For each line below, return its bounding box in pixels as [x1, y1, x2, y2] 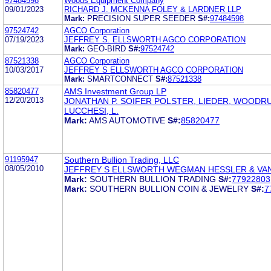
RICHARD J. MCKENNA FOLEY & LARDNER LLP [64, 4, 241, 14]
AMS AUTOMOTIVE [89, 115, 165, 125]
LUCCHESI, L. [64, 105, 119, 116]
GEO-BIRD [87, 44, 126, 53]
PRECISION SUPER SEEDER [87, 13, 195, 23]
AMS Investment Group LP [64, 86, 166, 96]
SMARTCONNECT [87, 74, 153, 83]
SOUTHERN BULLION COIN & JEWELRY [90, 183, 249, 194]
